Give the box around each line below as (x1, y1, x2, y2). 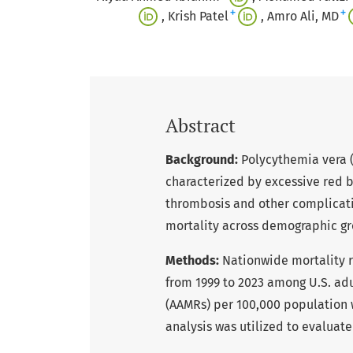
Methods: (165, 253, 219, 269)
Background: (165, 152, 238, 168)
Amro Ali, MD (266, 8, 339, 24)
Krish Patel (167, 8, 229, 24)
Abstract (165, 113, 236, 139)
